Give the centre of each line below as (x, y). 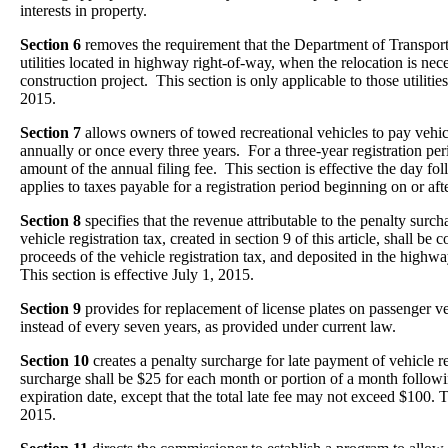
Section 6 (50, 44)
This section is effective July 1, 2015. (137, 274)
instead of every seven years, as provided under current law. (208, 326)
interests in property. (83, 10)
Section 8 (50, 220)
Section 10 (54, 360)
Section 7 (50, 132)
